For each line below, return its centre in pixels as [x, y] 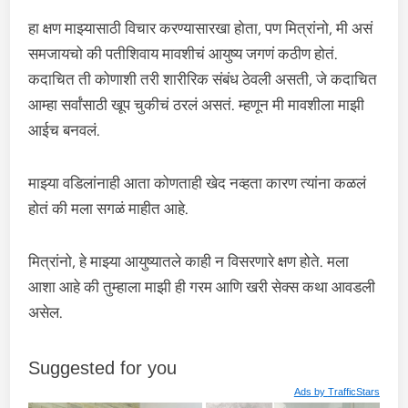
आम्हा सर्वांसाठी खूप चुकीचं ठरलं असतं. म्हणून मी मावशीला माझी [197, 105]
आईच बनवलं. [65, 130]
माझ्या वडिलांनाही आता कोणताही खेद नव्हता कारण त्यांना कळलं [198, 183]
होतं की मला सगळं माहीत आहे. [109, 209]
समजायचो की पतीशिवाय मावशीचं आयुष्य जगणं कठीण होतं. [184, 54]
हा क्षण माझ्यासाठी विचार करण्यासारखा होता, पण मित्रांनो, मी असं [201, 28]
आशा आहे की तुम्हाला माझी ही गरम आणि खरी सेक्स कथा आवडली [202, 287]
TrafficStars [353, 392]
